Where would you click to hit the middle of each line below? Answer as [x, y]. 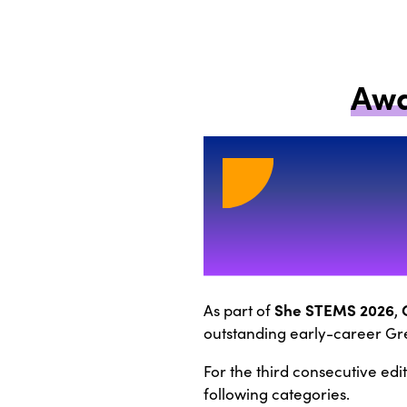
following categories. [277, 394]
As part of [239, 311]
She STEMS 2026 [334, 310]
